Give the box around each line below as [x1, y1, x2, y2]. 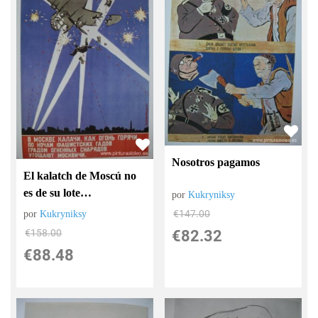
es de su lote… [23, 187, 92, 199]
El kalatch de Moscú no [23, 170, 137, 182]
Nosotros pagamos [172, 156, 261, 169]
